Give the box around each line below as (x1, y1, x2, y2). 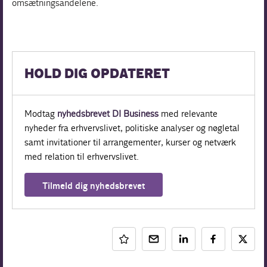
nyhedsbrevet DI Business (57, 107, 159, 119)
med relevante (159, 107, 218, 119)
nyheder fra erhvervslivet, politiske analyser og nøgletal (24, 122, 240, 133)
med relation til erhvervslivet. (24, 150, 139, 162)
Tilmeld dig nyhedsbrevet (42, 180, 145, 191)
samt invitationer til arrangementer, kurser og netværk (24, 136, 237, 148)
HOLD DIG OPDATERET (24, 66, 170, 83)
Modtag (24, 107, 58, 119)
